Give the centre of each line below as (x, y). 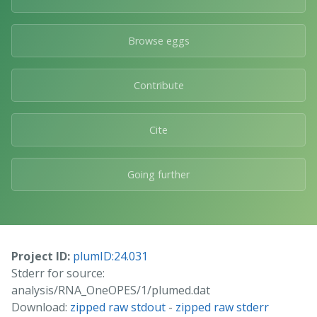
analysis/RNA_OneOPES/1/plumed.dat (111, 290)
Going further (158, 174)
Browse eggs (158, 40)
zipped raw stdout (118, 307)
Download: (41, 307)
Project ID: (41, 256)
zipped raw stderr (222, 307)
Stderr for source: (58, 273)
